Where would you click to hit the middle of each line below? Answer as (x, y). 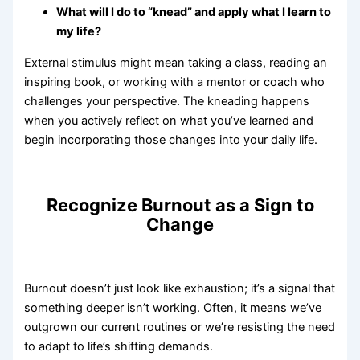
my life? (79, 32)
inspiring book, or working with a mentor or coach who (175, 82)
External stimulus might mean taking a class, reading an (176, 63)
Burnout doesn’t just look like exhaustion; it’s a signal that (180, 289)
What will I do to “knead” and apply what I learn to (194, 12)
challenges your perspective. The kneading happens (167, 102)
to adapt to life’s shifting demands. (119, 347)
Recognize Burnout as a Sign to (180, 205)
